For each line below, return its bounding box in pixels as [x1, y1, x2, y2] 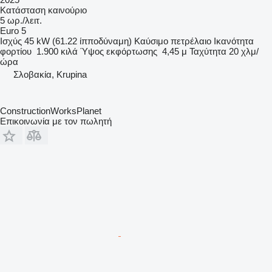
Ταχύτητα [189, 46, 226, 57]
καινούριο [48, 5, 87, 16]
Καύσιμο [134, 36, 168, 47]
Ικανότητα [214, 36, 254, 47]
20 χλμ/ [229, 46, 259, 57]
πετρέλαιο [171, 36, 211, 47]
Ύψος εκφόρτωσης [80, 46, 157, 57]
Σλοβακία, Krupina [13, 69, 87, 80]
